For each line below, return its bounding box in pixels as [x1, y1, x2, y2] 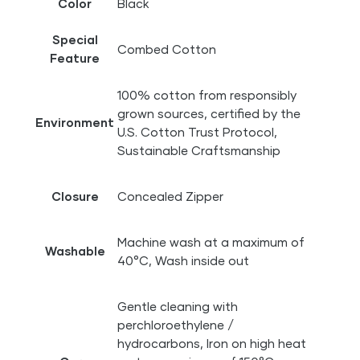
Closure [51, 189, 99, 204]
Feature [50, 51, 100, 66]
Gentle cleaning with [117, 299, 239, 314]
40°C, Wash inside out [117, 253, 250, 268]
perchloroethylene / [117, 317, 235, 333]
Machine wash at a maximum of [117, 235, 305, 250]
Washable [44, 243, 105, 259]
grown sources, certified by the [117, 106, 301, 121]
